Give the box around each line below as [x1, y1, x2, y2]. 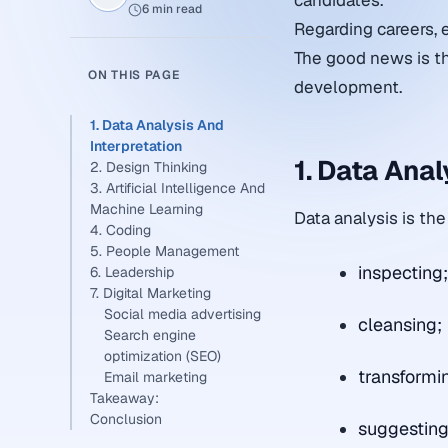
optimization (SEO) [104, 347, 225, 365]
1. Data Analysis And [90, 116, 224, 134]
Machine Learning [90, 200, 203, 218]
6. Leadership [90, 263, 174, 281]
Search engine [104, 326, 196, 344]
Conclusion [90, 410, 162, 428]
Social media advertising [104, 305, 265, 323]
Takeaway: [90, 389, 159, 407]
